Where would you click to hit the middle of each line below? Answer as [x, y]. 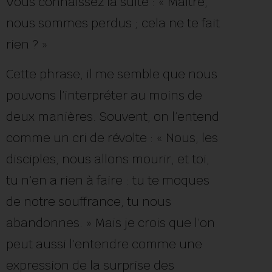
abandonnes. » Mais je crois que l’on [110, 223]
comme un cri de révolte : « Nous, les [112, 138]
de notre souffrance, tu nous [89, 201]
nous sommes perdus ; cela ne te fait [113, 23]
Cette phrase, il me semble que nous [112, 74]
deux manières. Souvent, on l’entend [113, 116]
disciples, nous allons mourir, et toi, [108, 159]
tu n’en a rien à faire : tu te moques [108, 180]
